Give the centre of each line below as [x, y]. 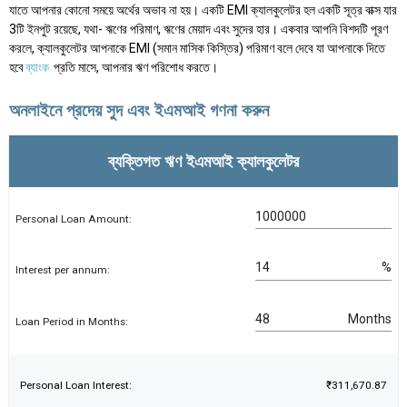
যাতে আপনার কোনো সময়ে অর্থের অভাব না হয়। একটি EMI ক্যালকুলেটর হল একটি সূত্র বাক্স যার [203, 10]
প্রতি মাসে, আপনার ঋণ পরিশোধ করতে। [134, 68]
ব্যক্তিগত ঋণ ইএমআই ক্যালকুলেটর [203, 161]
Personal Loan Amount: [74, 218]
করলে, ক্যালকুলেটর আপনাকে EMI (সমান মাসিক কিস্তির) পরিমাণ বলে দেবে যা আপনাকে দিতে [197, 49]
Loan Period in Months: [72, 321]
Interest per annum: [63, 270]
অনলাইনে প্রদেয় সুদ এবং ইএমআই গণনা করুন [139, 111]
